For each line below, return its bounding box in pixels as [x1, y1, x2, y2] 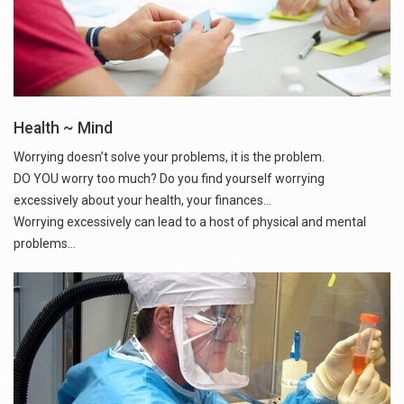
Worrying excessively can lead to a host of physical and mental [14, 214, 366, 229]
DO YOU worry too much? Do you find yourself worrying [14, 170, 325, 186]
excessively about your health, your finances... [14, 192, 271, 207]
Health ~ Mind [14, 118, 113, 137]
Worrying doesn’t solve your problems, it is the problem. [14, 149, 325, 164]
